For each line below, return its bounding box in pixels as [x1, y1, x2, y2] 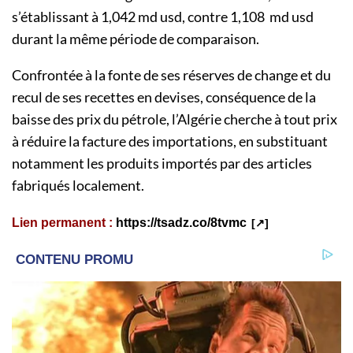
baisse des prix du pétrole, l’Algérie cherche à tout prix [12, 110, 337, 128]
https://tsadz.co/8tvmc [116, 215, 247, 229]
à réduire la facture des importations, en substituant [12, 132, 328, 150]
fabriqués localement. [12, 176, 144, 194]
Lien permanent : [12, 215, 113, 229]
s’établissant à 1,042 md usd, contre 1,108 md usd [12, 7, 314, 25]
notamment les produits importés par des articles [12, 154, 312, 172]
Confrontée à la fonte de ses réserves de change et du [12, 65, 331, 84]
